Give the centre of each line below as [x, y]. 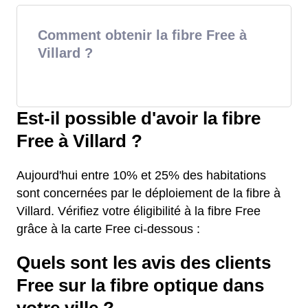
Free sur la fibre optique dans [140, 285]
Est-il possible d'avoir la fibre [139, 118]
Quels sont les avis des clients [144, 263]
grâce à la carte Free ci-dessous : [108, 229]
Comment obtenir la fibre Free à [142, 35]
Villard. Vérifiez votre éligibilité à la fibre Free [139, 211]
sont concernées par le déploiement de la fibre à [148, 193]
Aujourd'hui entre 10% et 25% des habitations [141, 175]
